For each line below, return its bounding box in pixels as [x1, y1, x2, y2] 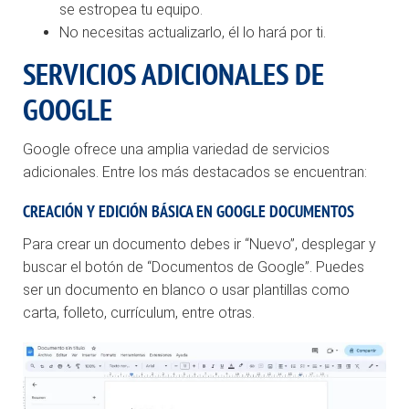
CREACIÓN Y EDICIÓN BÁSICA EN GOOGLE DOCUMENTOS [23, 201, 354, 223]
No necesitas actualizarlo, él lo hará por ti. [59, 24, 326, 42]
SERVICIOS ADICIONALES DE [23, 53, 324, 93]
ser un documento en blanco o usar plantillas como [23, 280, 350, 299]
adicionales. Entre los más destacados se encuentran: [23, 163, 367, 182]
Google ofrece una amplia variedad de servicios [23, 141, 330, 159]
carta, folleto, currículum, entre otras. [23, 303, 255, 321]
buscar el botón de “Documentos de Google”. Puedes [23, 257, 364, 276]
